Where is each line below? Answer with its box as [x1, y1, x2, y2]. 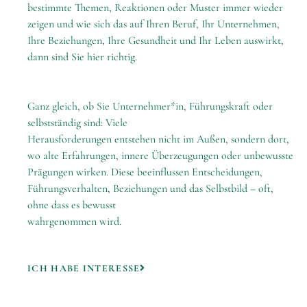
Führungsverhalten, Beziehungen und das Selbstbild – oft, [27, 182, 273, 195]
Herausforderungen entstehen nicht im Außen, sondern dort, [27, 132, 289, 146]
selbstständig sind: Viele [27, 116, 127, 130]
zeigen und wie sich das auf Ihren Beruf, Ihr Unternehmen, [27, 17, 280, 31]
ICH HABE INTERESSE [27, 262, 140, 274]
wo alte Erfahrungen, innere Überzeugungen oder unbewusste [27, 149, 293, 162]
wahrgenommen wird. [27, 214, 121, 228]
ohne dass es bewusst [27, 198, 116, 212]
